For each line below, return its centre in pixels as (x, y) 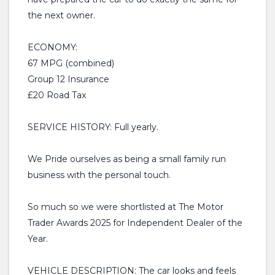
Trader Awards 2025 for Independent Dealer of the (135, 223)
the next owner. (61, 15)
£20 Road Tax (57, 95)
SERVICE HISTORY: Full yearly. (93, 127)
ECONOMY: (52, 47)
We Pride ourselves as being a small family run (127, 159)
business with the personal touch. (99, 175)
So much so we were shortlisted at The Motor (126, 207)
